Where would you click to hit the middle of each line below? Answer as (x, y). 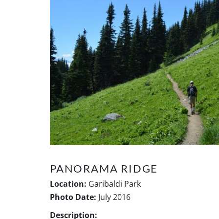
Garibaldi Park (114, 184)
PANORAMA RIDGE (104, 169)
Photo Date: (73, 197)
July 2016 (113, 197)
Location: (68, 184)
